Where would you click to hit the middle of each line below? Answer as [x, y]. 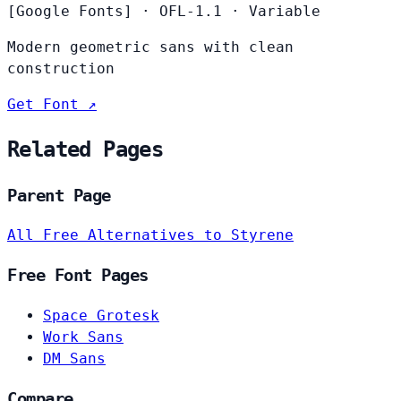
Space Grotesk [101, 315]
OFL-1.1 [191, 11]
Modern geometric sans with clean [150, 47]
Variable [285, 11]
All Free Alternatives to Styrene [150, 235]
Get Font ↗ [52, 104]
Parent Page [59, 195]
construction [61, 68]
